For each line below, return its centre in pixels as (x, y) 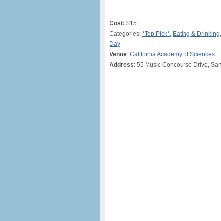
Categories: (126, 34)
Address (122, 65)
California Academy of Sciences (172, 54)
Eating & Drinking (196, 34)
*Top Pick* (156, 34)
